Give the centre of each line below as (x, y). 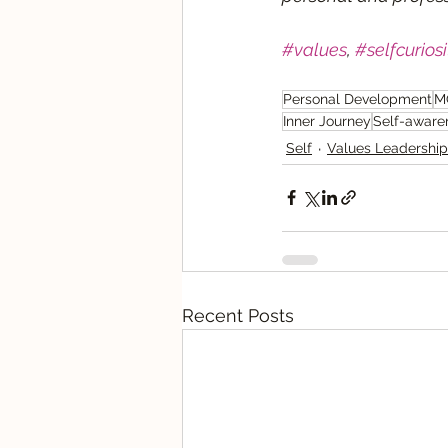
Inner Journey (327, 120)
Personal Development (357, 98)
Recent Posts (238, 315)
